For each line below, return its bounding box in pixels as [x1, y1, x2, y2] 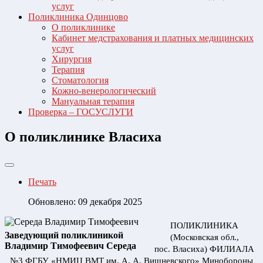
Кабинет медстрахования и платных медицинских [52, 33, 254, 43]
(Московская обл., [170, 232, 239, 242]
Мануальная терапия [52, 96, 134, 107]
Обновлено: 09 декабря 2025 [28, 197, 142, 207]
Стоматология [52, 75, 109, 86]
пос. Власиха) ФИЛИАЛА [154, 244, 254, 254]
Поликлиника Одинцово [28, 12, 128, 22]
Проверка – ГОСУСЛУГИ [28, 107, 133, 117]
